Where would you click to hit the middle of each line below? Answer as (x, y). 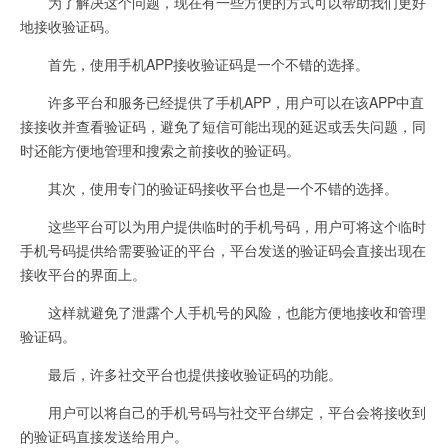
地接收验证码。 (69, 25)
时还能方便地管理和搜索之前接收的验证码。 (160, 149)
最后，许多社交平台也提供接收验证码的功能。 (181, 373)
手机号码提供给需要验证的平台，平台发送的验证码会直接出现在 (223, 249)
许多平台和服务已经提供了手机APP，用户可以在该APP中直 (222, 101)
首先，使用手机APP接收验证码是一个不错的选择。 (194, 63)
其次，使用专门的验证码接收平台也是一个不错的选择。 (209, 187)
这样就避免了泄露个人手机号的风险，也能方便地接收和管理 (223, 311)
